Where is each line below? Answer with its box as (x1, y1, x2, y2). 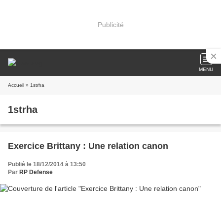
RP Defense (19, 169, 53, 176)
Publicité (97, 20, 124, 29)
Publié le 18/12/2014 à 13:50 (8, 161, 86, 168)
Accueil (8, 82, 24, 88)
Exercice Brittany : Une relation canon (8, 141, 168, 151)
